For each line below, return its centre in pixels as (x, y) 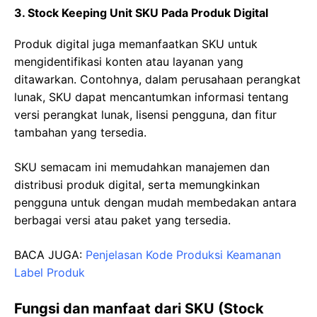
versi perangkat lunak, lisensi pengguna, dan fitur (145, 114)
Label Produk (50, 272)
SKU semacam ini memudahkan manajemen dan (142, 167)
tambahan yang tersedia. (80, 132)
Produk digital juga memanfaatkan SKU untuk (136, 44)
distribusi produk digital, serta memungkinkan (137, 184)
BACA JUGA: (50, 254)
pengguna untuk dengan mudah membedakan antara (155, 202)
